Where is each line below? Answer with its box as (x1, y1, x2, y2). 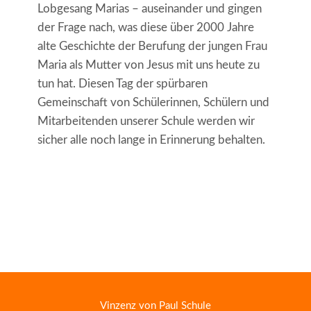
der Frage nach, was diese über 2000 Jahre (37, 22, 254, 34)
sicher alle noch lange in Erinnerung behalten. (37, 134, 265, 146)
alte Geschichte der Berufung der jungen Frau (37, 40, 267, 53)
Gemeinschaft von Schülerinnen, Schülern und (37, 96, 269, 109)
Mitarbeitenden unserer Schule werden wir (37, 115, 255, 128)
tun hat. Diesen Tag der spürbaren (37, 78, 208, 90)
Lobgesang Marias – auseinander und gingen (37, 3, 262, 15)
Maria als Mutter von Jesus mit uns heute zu (37, 59, 260, 72)
